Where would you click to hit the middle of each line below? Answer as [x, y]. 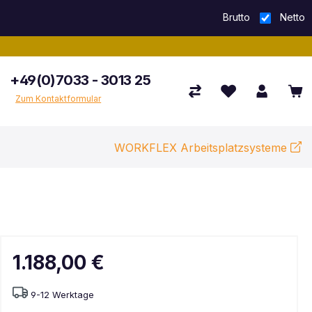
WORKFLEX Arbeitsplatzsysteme [200, 147]
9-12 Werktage [62, 295]
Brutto [236, 17]
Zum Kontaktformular [58, 98]
